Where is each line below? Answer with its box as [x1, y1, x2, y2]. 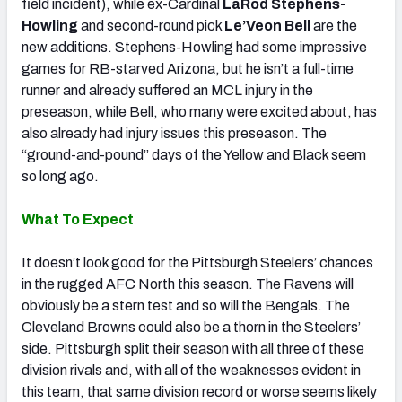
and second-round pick [78, 17, 224, 33]
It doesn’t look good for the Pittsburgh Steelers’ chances [22, 254, 373, 270]
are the [310, 17, 357, 33]
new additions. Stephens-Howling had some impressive [22, 39, 367, 55]
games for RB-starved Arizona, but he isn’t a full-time [22, 60, 354, 76]
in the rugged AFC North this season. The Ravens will [22, 275, 354, 292]
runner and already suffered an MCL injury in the [22, 82, 313, 98]
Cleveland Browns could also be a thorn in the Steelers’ [22, 319, 361, 335]
